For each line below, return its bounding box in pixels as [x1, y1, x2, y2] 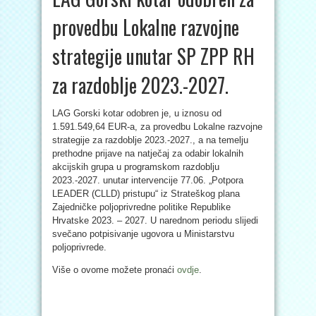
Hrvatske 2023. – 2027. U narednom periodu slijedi [52, 215, 258, 226]
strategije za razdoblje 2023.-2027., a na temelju [52, 135, 248, 145]
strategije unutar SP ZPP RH [52, 42, 255, 71]
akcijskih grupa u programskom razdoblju [52, 162, 219, 172]
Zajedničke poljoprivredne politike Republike [52, 202, 231, 212]
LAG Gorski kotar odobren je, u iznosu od [52, 108, 221, 119]
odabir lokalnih [185, 148, 243, 159]
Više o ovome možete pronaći [52, 265, 177, 275]
